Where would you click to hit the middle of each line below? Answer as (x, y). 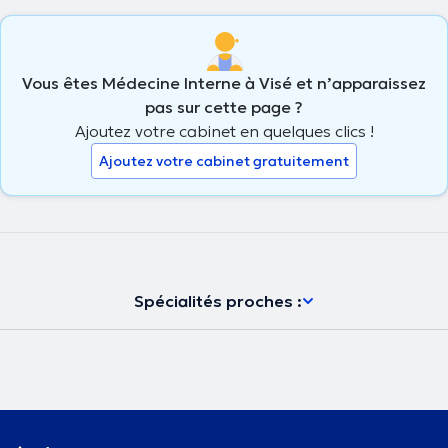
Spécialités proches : (218, 300)
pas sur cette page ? (224, 106)
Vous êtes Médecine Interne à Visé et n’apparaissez (224, 82)
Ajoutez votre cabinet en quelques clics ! (224, 130)
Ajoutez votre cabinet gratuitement (224, 160)
